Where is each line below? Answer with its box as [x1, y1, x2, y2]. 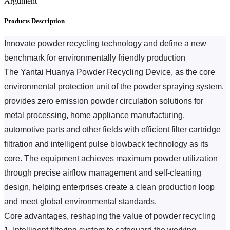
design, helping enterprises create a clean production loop [4, 183, 217, 192]
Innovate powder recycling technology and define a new [4, 39, 208, 48]
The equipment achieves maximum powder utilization [22, 154, 220, 163]
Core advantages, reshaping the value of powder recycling [4, 212, 216, 221]
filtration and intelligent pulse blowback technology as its [4, 140, 210, 149]
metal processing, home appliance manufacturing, [4, 111, 187, 120]
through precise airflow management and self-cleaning [4, 168, 203, 178]
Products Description [4, 16, 65, 25]
